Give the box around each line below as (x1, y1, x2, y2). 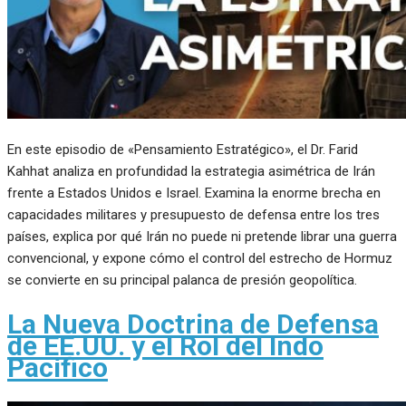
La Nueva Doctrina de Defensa (7, 307, 379, 340)
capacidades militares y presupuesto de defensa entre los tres (7, 207, 380, 224)
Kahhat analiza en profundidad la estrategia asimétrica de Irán (7, 163, 375, 180)
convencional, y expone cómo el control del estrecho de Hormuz (7, 250, 392, 267)
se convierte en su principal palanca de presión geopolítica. (7, 272, 357, 289)
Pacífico (7, 351, 108, 383)
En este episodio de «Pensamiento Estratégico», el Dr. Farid (7, 141, 358, 159)
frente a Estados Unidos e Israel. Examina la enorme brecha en (7, 185, 381, 202)
